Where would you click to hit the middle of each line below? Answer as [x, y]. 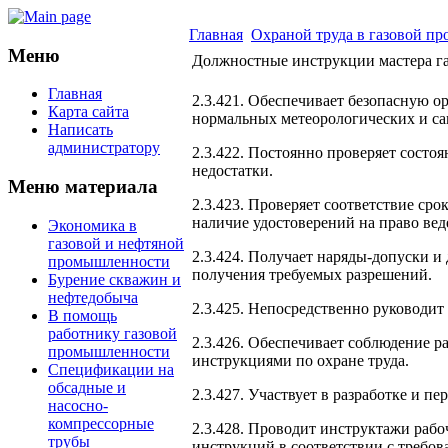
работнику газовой [112, 333]
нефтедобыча [93, 297]
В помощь [82, 315]
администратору [104, 148]
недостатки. [232, 170]
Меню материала [83, 187]
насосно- [78, 405]
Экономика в [92, 225]
